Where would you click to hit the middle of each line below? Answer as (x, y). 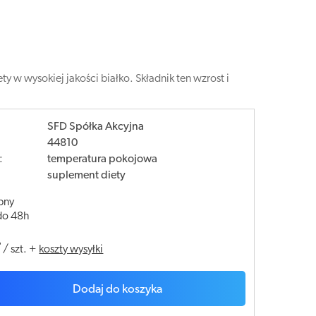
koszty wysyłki (71, 250)
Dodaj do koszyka (117, 290)
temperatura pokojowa (103, 159)
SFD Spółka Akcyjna (96, 127)
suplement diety (87, 176)
